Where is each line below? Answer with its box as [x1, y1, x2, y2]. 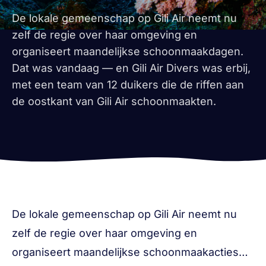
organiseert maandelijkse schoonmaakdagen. [12, 45, 243, 58]
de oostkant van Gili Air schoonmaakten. [12, 95, 216, 107]
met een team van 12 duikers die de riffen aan [12, 78, 244, 91]
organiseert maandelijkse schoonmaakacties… [12, 246, 248, 258]
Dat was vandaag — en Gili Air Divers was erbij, [12, 62, 251, 74]
